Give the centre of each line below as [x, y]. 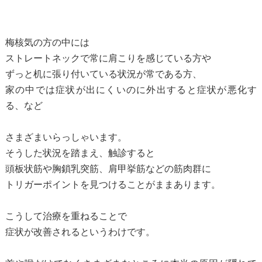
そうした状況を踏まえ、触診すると [80, 153]
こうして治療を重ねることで [66, 216]
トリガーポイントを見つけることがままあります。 [113, 184]
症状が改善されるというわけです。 [80, 232]
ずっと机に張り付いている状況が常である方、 [103, 74]
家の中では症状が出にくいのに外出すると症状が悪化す [131, 89]
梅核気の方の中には [47, 42]
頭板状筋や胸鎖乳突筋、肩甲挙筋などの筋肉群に [108, 168]
